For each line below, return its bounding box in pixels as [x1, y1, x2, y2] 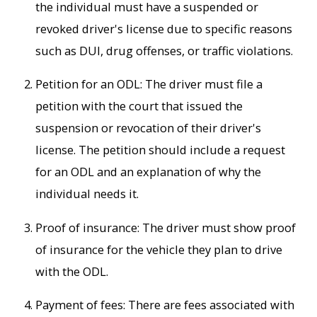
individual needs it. [35, 185, 139, 202]
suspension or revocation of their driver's [35, 120, 262, 137]
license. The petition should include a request [35, 142, 286, 158]
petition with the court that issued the [35, 98, 243, 115]
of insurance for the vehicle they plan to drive [35, 241, 283, 258]
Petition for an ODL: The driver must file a [35, 76, 263, 93]
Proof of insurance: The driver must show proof [35, 219, 296, 236]
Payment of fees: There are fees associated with [35, 296, 295, 313]
